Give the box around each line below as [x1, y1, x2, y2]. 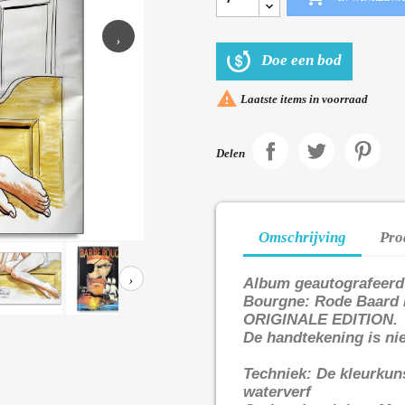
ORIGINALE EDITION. [243, 311, 398, 329]
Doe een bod [261, 51, 342, 69]
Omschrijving [259, 228, 346, 246]
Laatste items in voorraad [238, 92, 368, 106]
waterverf [243, 383, 311, 401]
